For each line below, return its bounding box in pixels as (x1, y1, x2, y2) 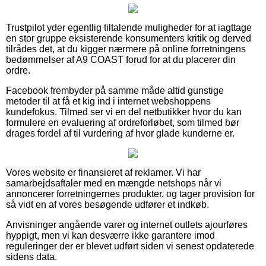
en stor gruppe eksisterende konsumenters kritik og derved (6, 33, 251, 43)
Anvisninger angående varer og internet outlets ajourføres (6, 219, 248, 230)
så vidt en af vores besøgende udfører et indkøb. (6, 199, 209, 210)
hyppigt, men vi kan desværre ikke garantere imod (6, 230, 215, 240)
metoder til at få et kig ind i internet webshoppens (6, 96, 211, 106)
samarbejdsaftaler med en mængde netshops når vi (6, 178, 221, 188)
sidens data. (6, 251, 57, 262)
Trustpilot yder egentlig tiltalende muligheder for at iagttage (6, 22, 252, 33)
